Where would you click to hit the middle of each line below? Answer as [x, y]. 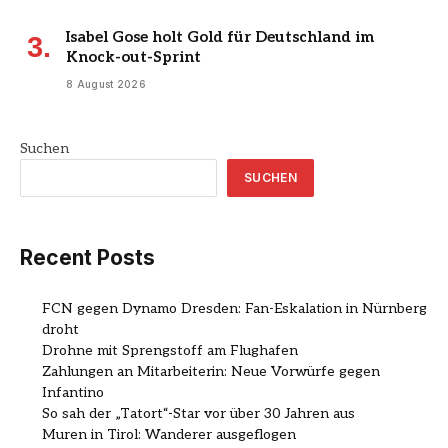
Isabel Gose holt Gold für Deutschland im [220, 36]
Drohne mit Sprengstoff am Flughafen [170, 351]
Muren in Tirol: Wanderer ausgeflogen [169, 435]
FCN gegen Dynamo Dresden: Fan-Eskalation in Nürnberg [234, 309]
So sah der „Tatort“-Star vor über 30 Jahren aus [198, 414]
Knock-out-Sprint [133, 56]
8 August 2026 [106, 83]
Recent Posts [87, 257]
